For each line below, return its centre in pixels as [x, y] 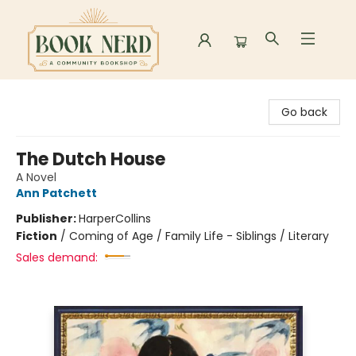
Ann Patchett [56, 193]
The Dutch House [91, 159]
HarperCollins [115, 219]
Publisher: [47, 219]
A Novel [36, 177]
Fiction [37, 236]
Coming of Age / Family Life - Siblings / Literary [199, 236]
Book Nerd [39, 95]
